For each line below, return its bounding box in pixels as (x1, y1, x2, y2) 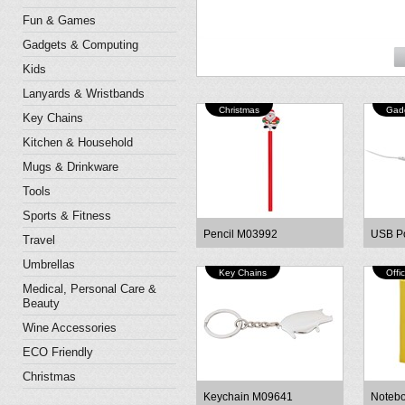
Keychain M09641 (203, 391, 293, 403)
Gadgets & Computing (23, 38, 138, 52)
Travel (23, 233, 55, 247)
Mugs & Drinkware (23, 160, 118, 174)
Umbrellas (23, 258, 75, 271)
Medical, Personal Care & (23, 282, 156, 296)
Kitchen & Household (23, 136, 133, 149)
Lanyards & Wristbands (23, 87, 145, 100)
